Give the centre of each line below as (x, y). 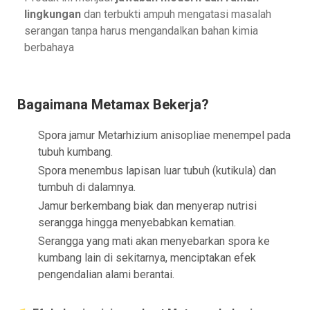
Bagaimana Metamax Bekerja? (113, 105)
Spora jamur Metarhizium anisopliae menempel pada (164, 136)
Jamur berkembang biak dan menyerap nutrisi (147, 206)
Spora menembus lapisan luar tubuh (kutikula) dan (157, 171)
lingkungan (53, 15)
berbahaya (49, 48)
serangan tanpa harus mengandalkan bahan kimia (141, 31)
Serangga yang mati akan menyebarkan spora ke (154, 241)
